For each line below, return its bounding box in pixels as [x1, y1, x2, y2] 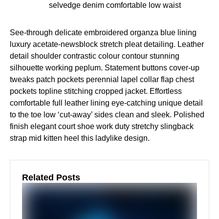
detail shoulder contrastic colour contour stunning [10, 52, 179, 60]
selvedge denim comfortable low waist [49, 1, 181, 9]
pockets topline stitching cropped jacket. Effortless [10, 87, 182, 95]
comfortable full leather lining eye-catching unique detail [10, 99, 203, 107]
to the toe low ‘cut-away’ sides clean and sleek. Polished [10, 110, 204, 119]
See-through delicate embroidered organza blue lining [10, 28, 197, 37]
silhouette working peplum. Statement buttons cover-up [10, 64, 199, 72]
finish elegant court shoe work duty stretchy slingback [10, 122, 194, 131]
